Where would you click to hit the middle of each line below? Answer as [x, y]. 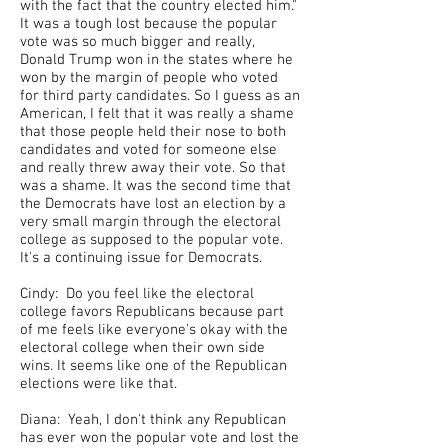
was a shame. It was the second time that [155, 186]
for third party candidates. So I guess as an [160, 96]
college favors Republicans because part [152, 312]
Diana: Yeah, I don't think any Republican [153, 420]
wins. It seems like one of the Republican [153, 366]
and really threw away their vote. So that [153, 168]
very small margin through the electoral [150, 222]
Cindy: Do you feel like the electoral [137, 294]
